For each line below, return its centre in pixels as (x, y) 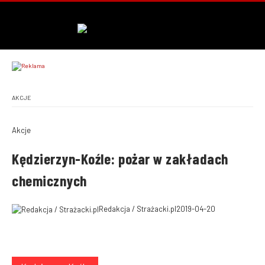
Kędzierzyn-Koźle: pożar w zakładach (120, 159)
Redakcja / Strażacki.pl (138, 209)
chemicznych (49, 180)
